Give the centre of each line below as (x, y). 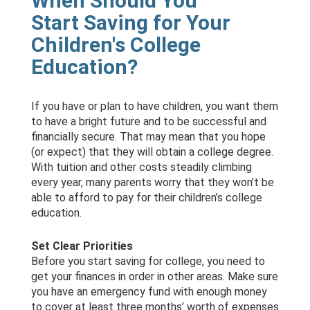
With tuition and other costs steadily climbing (141, 167)
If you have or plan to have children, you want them (154, 107)
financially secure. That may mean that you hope (148, 137)
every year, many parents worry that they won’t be (152, 183)
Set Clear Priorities (82, 246)
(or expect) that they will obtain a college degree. (152, 152)
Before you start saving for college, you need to (148, 262)
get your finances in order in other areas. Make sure (154, 277)
